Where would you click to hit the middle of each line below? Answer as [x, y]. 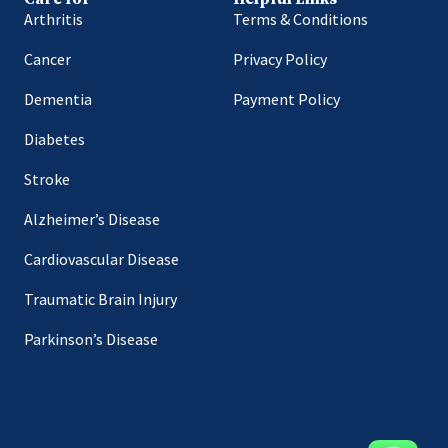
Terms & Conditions [301, 19]
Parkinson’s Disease [91, 339]
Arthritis [54, 19]
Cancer [48, 59]
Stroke [47, 179]
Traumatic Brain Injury [101, 299]
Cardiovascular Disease [102, 259]
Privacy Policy [280, 59]
